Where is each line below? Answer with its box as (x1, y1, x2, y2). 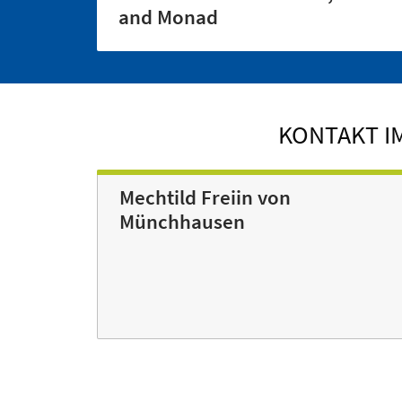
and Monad (118, 4, 218, 31)
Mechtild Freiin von (119, 185, 291, 211)
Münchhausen (119, 209, 245, 235)
